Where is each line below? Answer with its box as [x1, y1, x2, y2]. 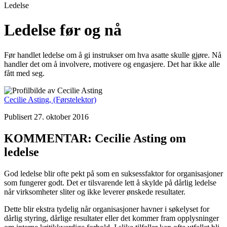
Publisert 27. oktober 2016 [4, 112, 89, 121]
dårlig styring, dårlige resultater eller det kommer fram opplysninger [4, 213, 219, 222]
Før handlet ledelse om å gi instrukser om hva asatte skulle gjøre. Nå [4, 50, 221, 59]
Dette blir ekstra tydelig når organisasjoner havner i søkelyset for [4, 204, 209, 213]
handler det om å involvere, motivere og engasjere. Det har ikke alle [4, 59, 220, 68]
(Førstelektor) [53, 95, 96, 104]
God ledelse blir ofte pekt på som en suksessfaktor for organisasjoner [4, 169, 223, 178]
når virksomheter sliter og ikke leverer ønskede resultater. [4, 187, 185, 196]
